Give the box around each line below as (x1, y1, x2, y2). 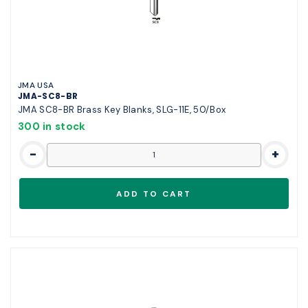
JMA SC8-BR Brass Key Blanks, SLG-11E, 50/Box (18, 104, 226, 116)
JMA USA (18, 80, 54, 91)
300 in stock (18, 120, 86, 134)
